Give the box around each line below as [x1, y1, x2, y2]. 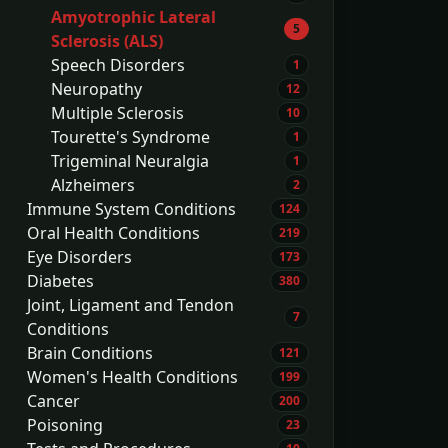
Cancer [27, 390, 80, 412]
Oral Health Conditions [27, 222, 200, 244]
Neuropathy [51, 78, 142, 100]
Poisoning [27, 414, 103, 436]
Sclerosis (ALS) [51, 30, 163, 52]
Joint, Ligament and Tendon [27, 294, 234, 316]
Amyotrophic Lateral [51, 6, 216, 28]
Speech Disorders [51, 54, 185, 76]
